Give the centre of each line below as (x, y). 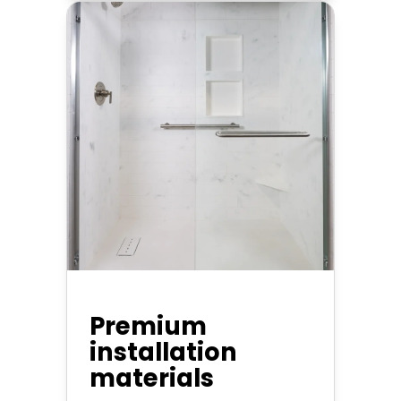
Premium (148, 326)
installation (163, 352)
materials (152, 378)
